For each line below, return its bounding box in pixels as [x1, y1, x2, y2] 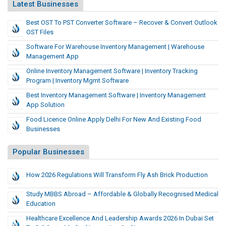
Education [26, 200, 55, 208]
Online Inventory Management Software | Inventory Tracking [26, 67, 198, 75]
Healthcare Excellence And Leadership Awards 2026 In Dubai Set [26, 214, 214, 222]
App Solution [26, 101, 65, 109]
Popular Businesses [13, 147, 84, 157]
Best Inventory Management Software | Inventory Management [26, 91, 206, 99]
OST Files [26, 28, 53, 36]
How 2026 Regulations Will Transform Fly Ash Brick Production [26, 171, 208, 179]
